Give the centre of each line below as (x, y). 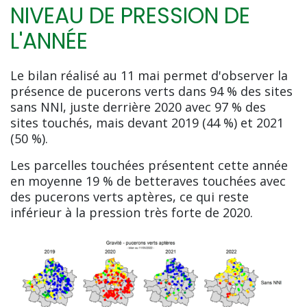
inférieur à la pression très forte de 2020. (133, 212)
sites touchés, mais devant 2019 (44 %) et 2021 (147, 122)
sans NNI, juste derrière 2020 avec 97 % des (138, 107)
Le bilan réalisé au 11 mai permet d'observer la (149, 75)
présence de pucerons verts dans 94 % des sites (151, 91)
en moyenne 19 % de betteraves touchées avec (148, 181)
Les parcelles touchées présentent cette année (149, 165)
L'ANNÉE (52, 41)
